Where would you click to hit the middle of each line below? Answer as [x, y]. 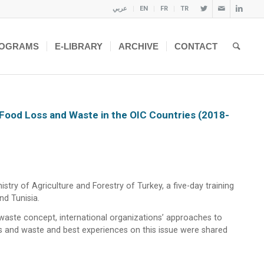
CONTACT [196, 46]
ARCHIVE [139, 46]
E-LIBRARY [79, 46]
